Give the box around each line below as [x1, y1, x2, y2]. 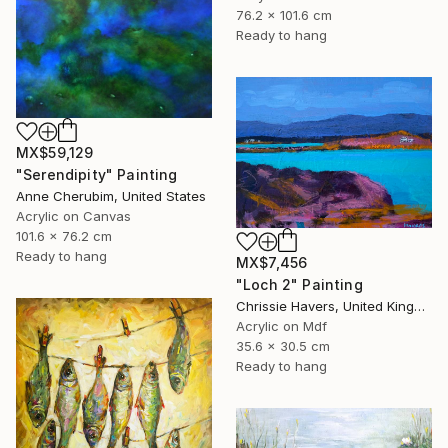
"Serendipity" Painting [16, 165, 178, 183]
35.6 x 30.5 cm [236, 337, 330, 354]
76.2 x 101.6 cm [236, 7, 332, 24]
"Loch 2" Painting [236, 275, 363, 293]
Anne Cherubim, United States [16, 187, 206, 204]
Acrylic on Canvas [16, 207, 131, 224]
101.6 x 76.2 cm [16, 227, 112, 244]
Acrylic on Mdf [236, 317, 327, 334]
